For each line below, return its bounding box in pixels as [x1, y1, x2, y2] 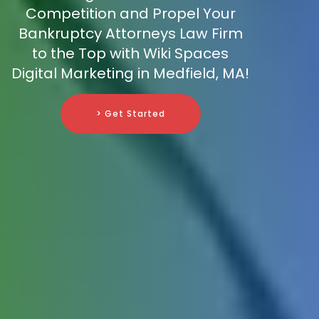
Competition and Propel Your [25, 4, 236, 24]
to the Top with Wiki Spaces [32, 43, 229, 64]
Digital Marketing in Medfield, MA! [11, 63, 249, 84]
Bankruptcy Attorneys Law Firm [18, 23, 243, 44]
